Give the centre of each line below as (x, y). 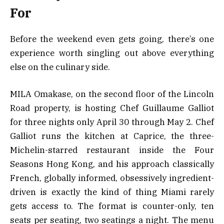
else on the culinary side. (60, 67)
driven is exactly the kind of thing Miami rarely (112, 192)
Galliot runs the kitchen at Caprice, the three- (112, 136)
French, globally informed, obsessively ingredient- (112, 178)
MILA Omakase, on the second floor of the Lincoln (112, 94)
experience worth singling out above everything (112, 53)
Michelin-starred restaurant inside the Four (112, 150)
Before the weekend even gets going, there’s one (112, 39)
